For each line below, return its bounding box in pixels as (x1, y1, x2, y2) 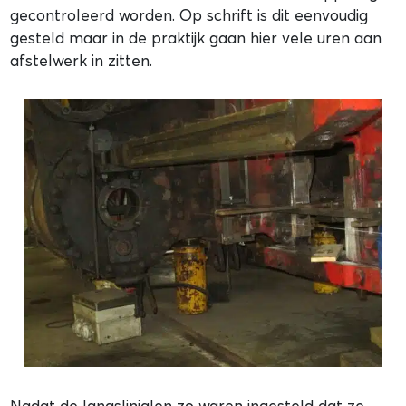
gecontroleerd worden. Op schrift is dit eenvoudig (10, 5, 369, 24)
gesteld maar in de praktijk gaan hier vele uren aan (10, 27, 382, 47)
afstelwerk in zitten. (10, 50, 153, 70)
